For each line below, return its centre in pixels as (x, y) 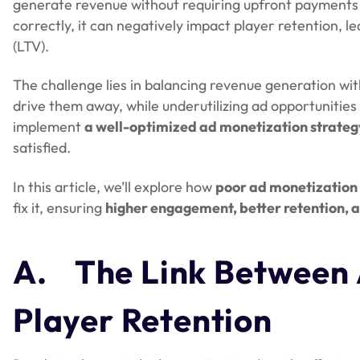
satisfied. (42, 148)
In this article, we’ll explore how (114, 186)
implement (49, 127)
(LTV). (31, 46)
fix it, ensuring (59, 207)
